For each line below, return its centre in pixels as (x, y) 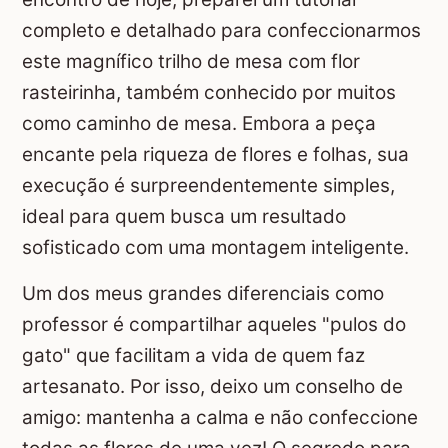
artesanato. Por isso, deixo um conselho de (212, 386)
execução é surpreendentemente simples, (208, 186)
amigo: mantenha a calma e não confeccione (220, 417)
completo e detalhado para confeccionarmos (221, 31)
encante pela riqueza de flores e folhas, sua (215, 155)
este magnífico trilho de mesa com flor (191, 62)
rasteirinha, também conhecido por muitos (209, 93)
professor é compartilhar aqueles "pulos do (214, 324)
